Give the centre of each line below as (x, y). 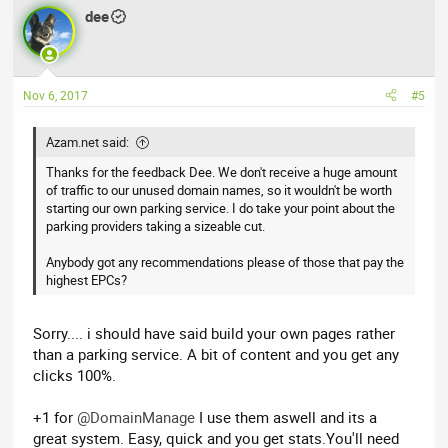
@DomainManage (136, 417)
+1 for (55, 417)
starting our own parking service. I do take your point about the (221, 207)
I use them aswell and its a (286, 417)
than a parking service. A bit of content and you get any (216, 354)
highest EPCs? (87, 279)
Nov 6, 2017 (56, 94)
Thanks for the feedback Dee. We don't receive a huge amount (222, 171)
